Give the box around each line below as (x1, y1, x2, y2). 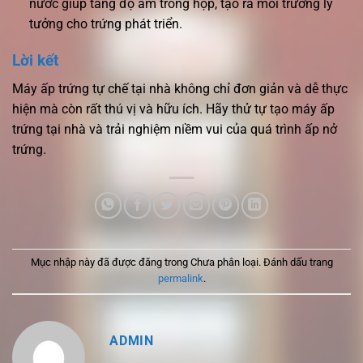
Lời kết (12, 51, 58, 70)
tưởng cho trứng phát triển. (28, 16, 182, 32)
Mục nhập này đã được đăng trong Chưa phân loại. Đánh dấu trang (30, 256, 333, 269)
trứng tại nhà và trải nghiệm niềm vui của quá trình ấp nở (12, 121, 337, 137)
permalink (157, 272, 203, 285)
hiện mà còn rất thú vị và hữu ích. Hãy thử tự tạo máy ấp (12, 100, 335, 117)
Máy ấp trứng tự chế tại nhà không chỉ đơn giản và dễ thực (12, 80, 348, 96)
